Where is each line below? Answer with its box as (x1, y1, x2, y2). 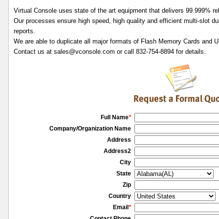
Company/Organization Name (49, 125, 131, 132)
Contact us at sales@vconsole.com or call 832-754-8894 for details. (14, 48, 206, 55)
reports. (14, 27, 35, 35)
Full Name (101, 114, 129, 121)
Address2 (104, 148, 131, 154)
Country (109, 193, 131, 199)
